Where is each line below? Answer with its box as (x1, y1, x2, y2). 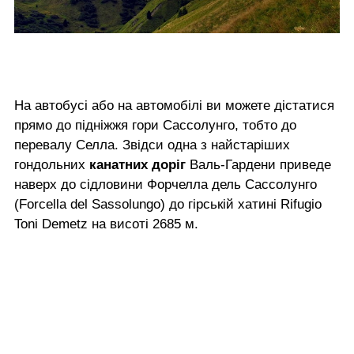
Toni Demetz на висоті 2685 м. (14, 216, 198, 232)
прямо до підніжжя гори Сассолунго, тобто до (14, 117, 296, 133)
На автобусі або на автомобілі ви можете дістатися (14, 97, 334, 113)
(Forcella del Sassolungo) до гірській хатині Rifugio (14, 196, 322, 212)
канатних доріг (89, 156, 186, 172)
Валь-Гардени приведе (186, 156, 331, 172)
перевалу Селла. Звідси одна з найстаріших (14, 137, 290, 153)
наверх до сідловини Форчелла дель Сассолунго (14, 176, 317, 192)
